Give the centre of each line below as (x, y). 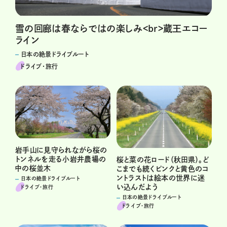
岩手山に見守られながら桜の (61, 150)
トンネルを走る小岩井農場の (61, 159)
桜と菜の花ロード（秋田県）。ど (162, 160)
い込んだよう (137, 187)
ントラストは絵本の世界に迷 (161, 178)
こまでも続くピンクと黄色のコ (162, 169)
